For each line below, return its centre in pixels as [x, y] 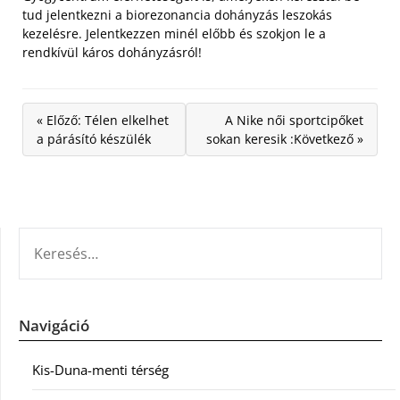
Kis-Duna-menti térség [100, 370]
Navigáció [54, 325]
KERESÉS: [46, 237]
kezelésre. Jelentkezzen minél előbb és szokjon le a [174, 33]
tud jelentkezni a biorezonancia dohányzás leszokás [177, 15]
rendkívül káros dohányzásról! [112, 52]
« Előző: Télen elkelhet [103, 120]
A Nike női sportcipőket [294, 120]
